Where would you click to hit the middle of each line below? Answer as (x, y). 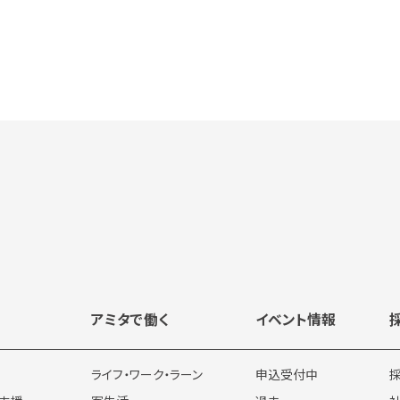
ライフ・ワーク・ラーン (147, 374)
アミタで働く (130, 320)
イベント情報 (296, 320)
